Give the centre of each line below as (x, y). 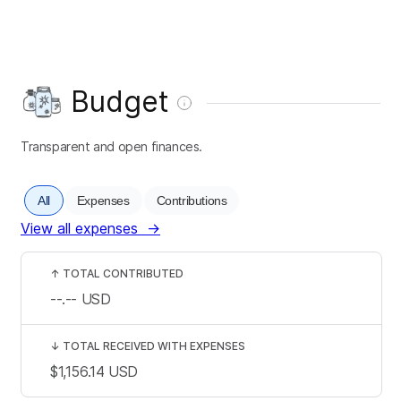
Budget (120, 101)
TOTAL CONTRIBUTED (123, 273)
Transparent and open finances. (111, 146)
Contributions (192, 200)
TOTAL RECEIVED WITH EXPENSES (154, 346)
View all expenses (79, 228)
